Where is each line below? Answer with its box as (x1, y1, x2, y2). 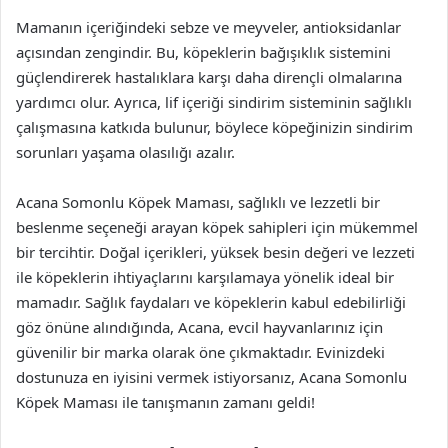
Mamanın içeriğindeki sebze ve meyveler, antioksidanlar (16, 17, 401, 37)
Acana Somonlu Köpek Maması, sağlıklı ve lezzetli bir (16, 192, 380, 212)
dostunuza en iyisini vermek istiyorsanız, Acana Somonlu (16, 367, 407, 387)
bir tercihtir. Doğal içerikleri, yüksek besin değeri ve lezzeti (16, 242, 415, 262)
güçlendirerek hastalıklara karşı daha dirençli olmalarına (16, 67, 402, 87)
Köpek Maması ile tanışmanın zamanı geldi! (16, 392, 315, 412)
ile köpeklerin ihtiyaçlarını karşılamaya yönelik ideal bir (16, 267, 394, 287)
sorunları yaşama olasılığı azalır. (16, 142, 235, 162)
